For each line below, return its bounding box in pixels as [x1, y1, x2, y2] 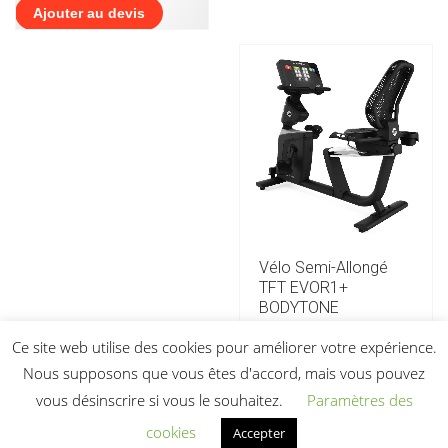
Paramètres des [306, 390, 413, 410]
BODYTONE [259, 297, 339, 317]
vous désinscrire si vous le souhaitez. [35, 390, 287, 410]
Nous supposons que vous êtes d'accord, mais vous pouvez [23, 363, 425, 384]
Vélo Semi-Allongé [259, 257, 388, 277]
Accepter [233, 424, 285, 442]
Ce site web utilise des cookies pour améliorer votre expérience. [11, 336, 437, 357]
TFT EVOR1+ [259, 277, 348, 297]
